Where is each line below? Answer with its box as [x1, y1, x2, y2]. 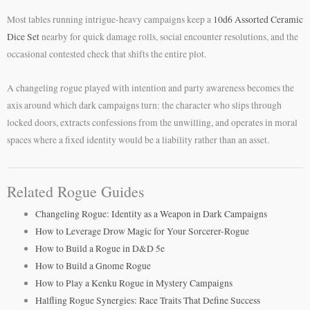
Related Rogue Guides [7, 181, 145, 202]
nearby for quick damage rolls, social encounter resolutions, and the [39, 30, 298, 44]
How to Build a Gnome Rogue [35, 259, 152, 273]
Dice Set [7, 30, 39, 44]
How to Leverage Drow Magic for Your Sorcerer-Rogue [35, 225, 250, 238]
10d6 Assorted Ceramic [213, 13, 303, 26]
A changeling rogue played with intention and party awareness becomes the [7, 82, 294, 94]
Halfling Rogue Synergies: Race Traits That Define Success [35, 294, 261, 307]
